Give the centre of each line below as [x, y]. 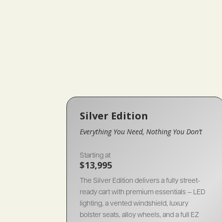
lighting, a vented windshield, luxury [134, 203]
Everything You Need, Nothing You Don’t [141, 131]
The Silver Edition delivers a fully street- [140, 180]
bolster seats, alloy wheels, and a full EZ [140, 214]
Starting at [95, 155]
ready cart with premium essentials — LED [143, 192]
